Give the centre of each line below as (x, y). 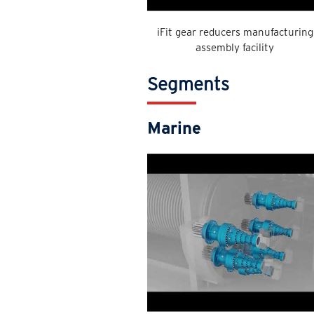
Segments (189, 84)
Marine (175, 128)
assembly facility (235, 47)
